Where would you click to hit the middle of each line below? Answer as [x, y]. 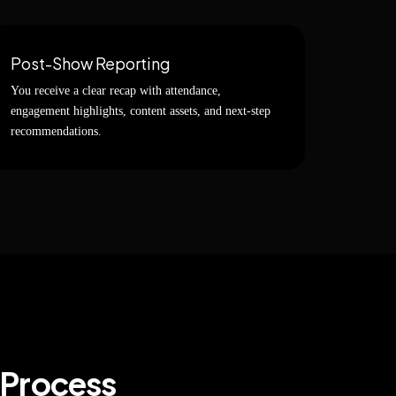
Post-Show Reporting [91, 63]
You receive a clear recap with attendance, [116, 91]
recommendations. [56, 131]
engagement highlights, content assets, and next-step [141, 111]
